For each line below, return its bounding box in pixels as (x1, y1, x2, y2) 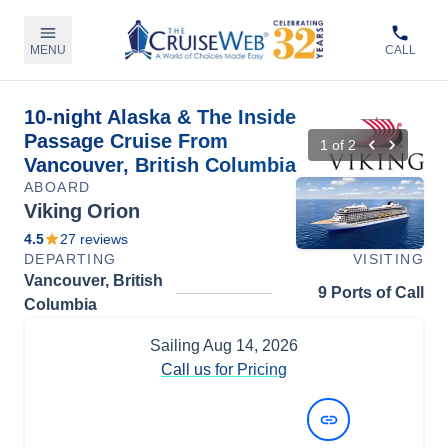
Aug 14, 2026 (203, 337, 298, 354)
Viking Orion (24, 200, 140, 222)
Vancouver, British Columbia (24, 154, 296, 176)
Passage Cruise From (24, 130, 228, 152)
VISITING (352, 251, 424, 267)
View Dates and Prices (118, 410, 287, 428)
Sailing (150, 337, 203, 354)
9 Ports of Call (318, 284, 424, 301)
